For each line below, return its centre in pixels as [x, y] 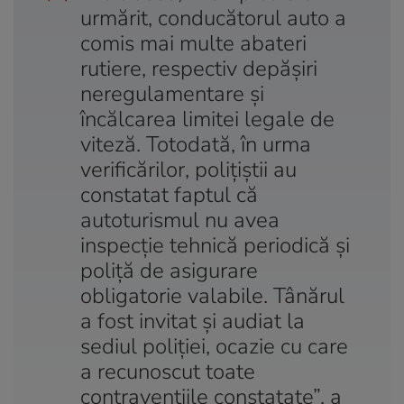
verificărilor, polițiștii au [188, 169]
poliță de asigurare [169, 270]
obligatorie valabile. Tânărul [212, 295]
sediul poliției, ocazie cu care [214, 346]
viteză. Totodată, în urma [196, 144]
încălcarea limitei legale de [207, 119]
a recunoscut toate [168, 371]
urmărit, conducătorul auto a [213, 18]
